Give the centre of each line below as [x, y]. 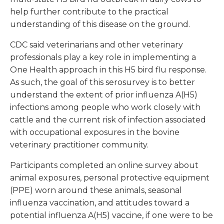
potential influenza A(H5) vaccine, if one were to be [111, 215]
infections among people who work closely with [105, 107]
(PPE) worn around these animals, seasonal [96, 190]
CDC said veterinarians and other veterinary [96, 45]
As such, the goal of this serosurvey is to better [102, 82]
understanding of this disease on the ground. [100, 24]
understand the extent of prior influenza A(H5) [104, 95]
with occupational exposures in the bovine [95, 132]
